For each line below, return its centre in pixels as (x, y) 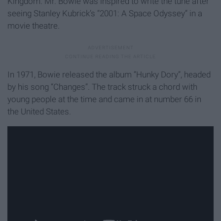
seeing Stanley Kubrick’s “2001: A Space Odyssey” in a (105, 14)
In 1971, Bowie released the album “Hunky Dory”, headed (109, 75)
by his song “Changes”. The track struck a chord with (102, 87)
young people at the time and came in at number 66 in (104, 99)
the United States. (39, 112)
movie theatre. (34, 26)
